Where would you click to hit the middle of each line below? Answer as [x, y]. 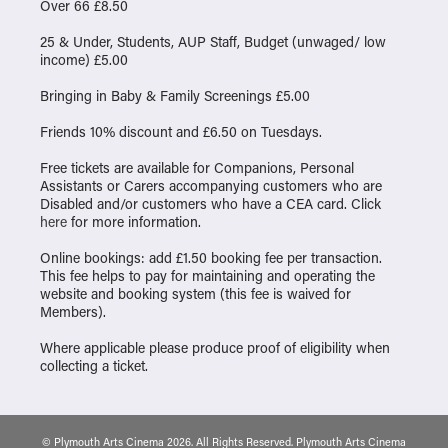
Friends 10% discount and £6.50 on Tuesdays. [181, 131]
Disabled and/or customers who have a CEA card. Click [210, 203]
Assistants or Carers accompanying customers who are [211, 185]
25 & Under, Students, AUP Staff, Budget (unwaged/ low [213, 41]
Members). [73, 311]
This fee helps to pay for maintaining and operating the [207, 275]
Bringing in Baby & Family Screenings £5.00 [175, 95]
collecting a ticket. [94, 365]
